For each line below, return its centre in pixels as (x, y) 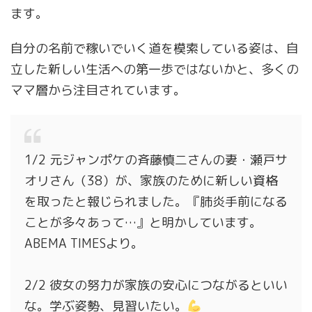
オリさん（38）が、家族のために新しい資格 (151, 181)
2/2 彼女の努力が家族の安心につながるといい (156, 286)
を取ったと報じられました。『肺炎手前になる (156, 202)
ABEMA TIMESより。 (84, 244)
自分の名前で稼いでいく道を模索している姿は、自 (155, 49)
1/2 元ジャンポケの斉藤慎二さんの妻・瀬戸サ (156, 160)
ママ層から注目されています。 (98, 91)
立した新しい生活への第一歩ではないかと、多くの (155, 70)
